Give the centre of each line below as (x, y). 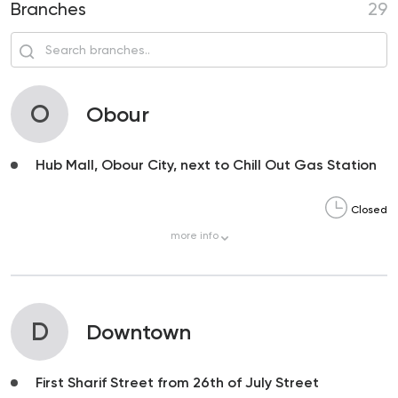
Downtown (139, 331)
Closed (369, 209)
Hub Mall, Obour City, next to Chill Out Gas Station (206, 165)
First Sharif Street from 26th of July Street (177, 383)
